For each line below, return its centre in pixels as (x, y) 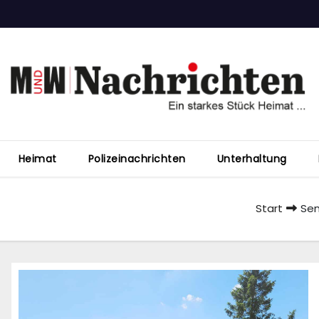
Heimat (37, 159)
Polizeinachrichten (137, 159)
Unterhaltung (252, 159)
